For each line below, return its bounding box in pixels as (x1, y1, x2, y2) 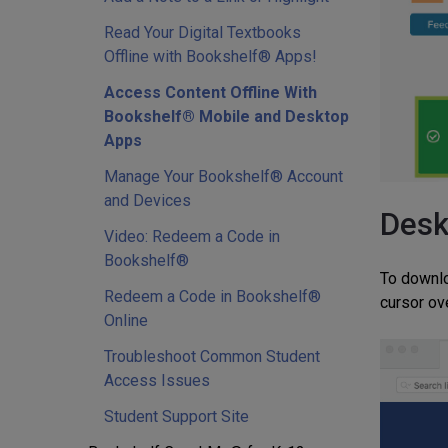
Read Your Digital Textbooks (104, 23, 301, 42)
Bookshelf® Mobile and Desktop (104, 107, 349, 126)
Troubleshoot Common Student (104, 347, 320, 366)
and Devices (104, 191, 191, 210)
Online (104, 311, 148, 330)
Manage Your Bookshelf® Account (104, 167, 343, 186)
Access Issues (104, 371, 210, 390)
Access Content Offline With (104, 83, 317, 102)
